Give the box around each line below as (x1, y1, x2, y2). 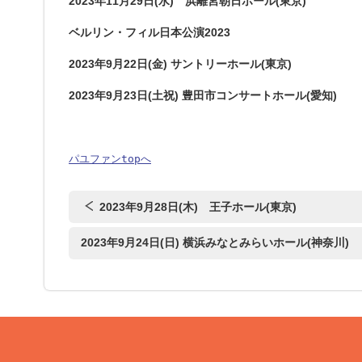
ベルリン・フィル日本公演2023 (69, 26, 230, 39)
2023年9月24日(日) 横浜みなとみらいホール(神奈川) (81, 236, 350, 249)
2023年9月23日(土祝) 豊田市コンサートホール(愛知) (69, 89, 337, 102)
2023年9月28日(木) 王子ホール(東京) (99, 200, 297, 213)
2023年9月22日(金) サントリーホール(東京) (69, 57, 292, 70)
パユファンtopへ (69, 153, 151, 165)
